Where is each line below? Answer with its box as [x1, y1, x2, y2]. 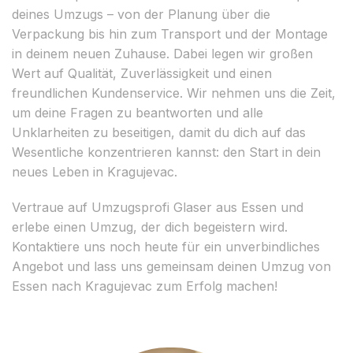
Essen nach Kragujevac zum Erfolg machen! [12, 277, 277, 294]
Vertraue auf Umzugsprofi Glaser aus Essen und [12, 199, 303, 215]
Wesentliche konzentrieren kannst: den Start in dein [12, 143, 321, 160]
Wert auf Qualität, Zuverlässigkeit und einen [12, 65, 272, 81]
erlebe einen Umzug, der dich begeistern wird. [12, 218, 288, 235]
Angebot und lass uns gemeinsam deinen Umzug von [12, 258, 331, 274]
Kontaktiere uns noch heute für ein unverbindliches [12, 238, 320, 255]
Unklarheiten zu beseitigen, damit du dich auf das [12, 124, 306, 140]
